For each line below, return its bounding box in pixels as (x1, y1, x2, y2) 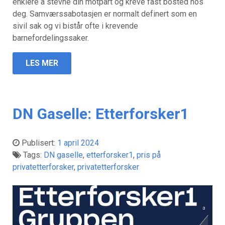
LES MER (26, 58, 58, 68)
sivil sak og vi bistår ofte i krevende (13, 21, 138, 31)
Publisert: (22, 138, 57, 148)
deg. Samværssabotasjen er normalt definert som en (13, 9, 197, 19)
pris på (137, 150, 161, 160)
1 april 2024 (57, 138, 99, 148)
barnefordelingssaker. (13, 33, 89, 43)
